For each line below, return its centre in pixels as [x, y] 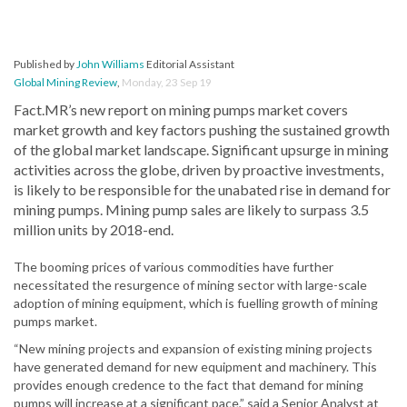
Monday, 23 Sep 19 [167, 83]
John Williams [110, 65]
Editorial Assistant [189, 65]
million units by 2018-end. [94, 230]
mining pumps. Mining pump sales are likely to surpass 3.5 [191, 210]
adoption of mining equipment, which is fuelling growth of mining [196, 303]
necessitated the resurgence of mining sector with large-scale [190, 285]
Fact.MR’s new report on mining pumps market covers [181, 110]
